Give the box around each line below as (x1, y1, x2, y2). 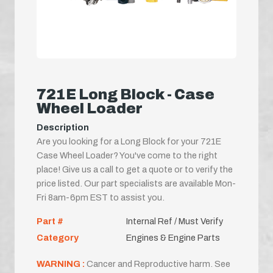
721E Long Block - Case (37, 86, 214, 102)
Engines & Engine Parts (126, 232, 220, 243)
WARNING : (37, 258, 87, 269)
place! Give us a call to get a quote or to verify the (37, 164, 233, 174)
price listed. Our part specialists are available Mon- (37, 178, 236, 188)
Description (37, 122, 89, 132)
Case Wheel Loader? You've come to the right (37, 150, 218, 160)
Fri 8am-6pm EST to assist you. (37, 192, 165, 202)
